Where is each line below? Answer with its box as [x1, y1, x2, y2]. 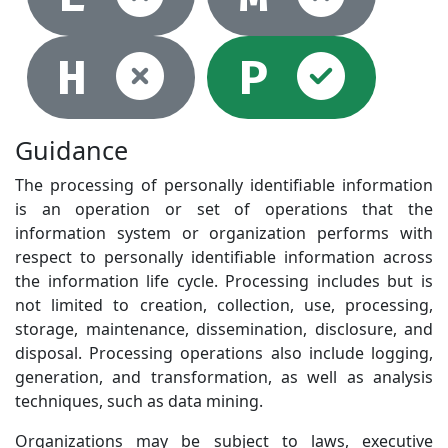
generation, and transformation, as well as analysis [15, 366, 433, 389]
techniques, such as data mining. [15, 390, 263, 413]
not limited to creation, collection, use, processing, [15, 294, 433, 317]
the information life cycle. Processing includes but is [15, 270, 433, 293]
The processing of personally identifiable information [15, 174, 433, 197]
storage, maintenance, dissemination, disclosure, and [15, 318, 433, 341]
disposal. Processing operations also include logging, [15, 342, 433, 365]
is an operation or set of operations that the [15, 198, 433, 221]
